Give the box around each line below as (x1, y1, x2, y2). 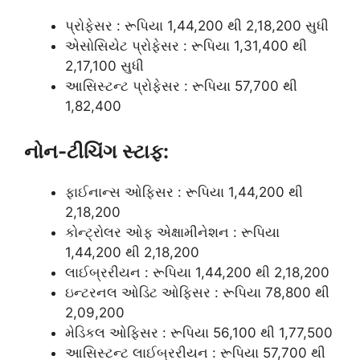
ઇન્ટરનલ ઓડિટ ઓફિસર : (65, 284, 223, 301)
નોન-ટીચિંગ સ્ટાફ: (24, 139, 169, 163)
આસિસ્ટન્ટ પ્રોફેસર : (65, 78, 192, 95)
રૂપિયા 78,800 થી (223, 284, 329, 301)
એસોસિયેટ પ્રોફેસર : (65, 38, 191, 55)
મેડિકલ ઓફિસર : (65, 324, 170, 341)
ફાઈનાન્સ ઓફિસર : (65, 183, 186, 200)
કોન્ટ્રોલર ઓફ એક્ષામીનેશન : (65, 223, 241, 240)
